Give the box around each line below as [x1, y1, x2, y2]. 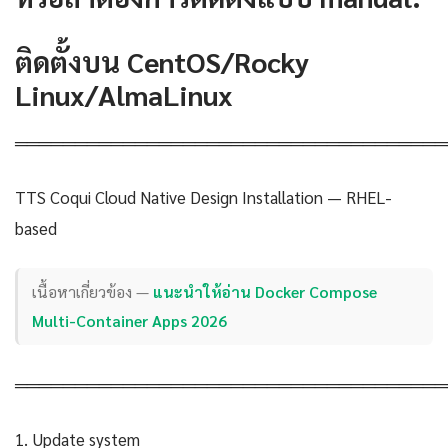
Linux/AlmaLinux [15, 75, 233, 112]
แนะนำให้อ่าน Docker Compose [153, 281, 378, 303]
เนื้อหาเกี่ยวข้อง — [32, 281, 154, 303]
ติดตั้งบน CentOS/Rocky [15, 42, 309, 79]
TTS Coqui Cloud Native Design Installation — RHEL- [15, 185, 392, 208]
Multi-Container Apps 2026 [32, 310, 228, 332]
